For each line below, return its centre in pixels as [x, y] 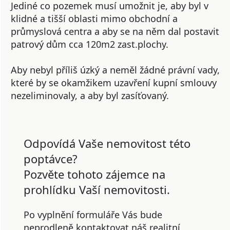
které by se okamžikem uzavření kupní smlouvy [114, 83]
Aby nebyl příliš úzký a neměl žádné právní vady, [115, 70]
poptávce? [51, 159]
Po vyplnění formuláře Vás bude [93, 215]
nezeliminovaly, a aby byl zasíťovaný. [90, 95]
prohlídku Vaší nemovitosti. [97, 189]
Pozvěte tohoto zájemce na [94, 174]
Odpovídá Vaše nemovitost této [107, 143]
